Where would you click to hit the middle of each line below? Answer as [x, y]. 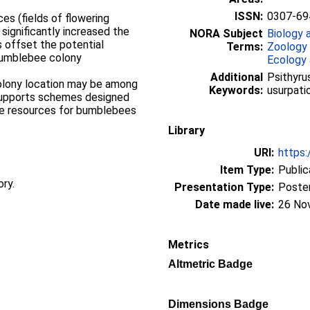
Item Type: [247, 170]
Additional [237, 77]
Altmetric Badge [210, 264]
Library [186, 130]
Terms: [245, 46]
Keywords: [236, 90]
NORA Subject [226, 33]
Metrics [189, 244]
